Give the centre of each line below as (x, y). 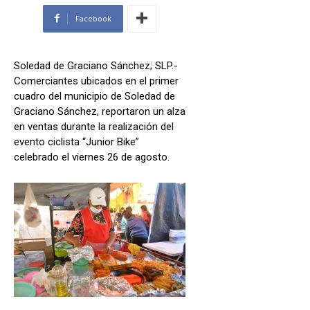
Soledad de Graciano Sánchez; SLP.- (96, 65)
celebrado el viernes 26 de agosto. (92, 157)
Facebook (93, 18)
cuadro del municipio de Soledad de (94, 96)
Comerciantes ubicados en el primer (96, 81)
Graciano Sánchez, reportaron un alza (100, 111)
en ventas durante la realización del (94, 126)
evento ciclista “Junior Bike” (76, 142)
